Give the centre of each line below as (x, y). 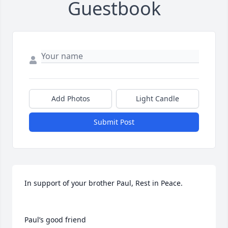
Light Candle (158, 99)
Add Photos (70, 99)
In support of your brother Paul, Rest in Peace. (104, 183)
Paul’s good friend (55, 220)
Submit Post (114, 122)
